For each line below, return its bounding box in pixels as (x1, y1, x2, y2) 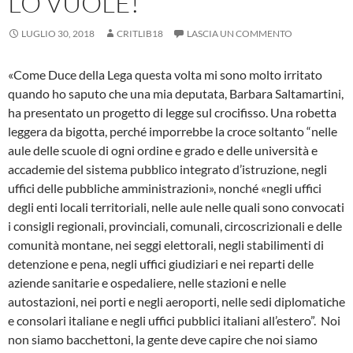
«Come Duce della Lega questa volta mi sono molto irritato (8, 66, 322, 82)
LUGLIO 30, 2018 (21, 27, 95, 39)
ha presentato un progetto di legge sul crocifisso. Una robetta (8, 104, 336, 120)
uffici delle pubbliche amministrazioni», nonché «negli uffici (8, 180, 321, 195)
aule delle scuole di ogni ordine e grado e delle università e (8, 142, 318, 158)
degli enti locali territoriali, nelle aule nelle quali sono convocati (8, 199, 344, 214)
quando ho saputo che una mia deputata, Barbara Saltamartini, (8, 85, 344, 101)
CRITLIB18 (117, 27, 163, 39)
